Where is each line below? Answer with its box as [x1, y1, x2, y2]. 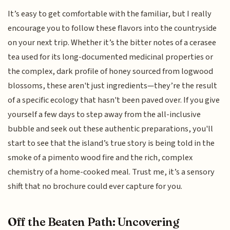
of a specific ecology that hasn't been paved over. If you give [8, 93, 220, 106]
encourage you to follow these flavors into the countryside [8, 22, 217, 34]
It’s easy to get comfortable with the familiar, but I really [8, 7, 212, 20]
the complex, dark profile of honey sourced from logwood [8, 65, 214, 78]
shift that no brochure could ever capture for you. [8, 180, 183, 193]
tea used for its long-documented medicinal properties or [8, 50, 214, 63]
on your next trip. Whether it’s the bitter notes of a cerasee [8, 36, 217, 49]
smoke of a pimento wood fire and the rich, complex [8, 151, 193, 164]
